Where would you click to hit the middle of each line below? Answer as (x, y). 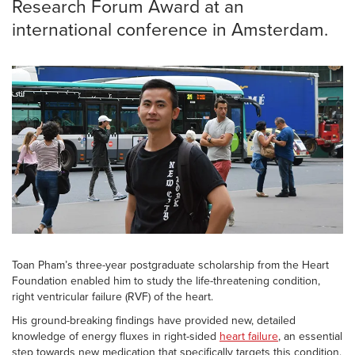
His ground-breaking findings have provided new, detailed (154, 321)
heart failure (249, 337)
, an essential (310, 337)
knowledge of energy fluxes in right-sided (116, 337)
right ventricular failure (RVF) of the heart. (113, 297)
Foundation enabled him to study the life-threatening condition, (166, 281)
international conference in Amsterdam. (170, 31)
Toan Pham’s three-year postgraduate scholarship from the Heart (170, 265)
